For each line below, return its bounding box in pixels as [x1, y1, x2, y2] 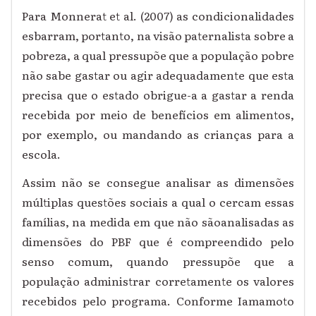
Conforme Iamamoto [176, 292, 294, 310]
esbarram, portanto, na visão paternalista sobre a [22, 27, 294, 44]
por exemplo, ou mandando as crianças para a [22, 126, 294, 143]
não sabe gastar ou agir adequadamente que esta [22, 66, 294, 84]
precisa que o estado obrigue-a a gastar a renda [22, 86, 294, 104]
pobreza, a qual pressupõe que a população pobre [22, 47, 294, 64]
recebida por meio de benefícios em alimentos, [22, 106, 294, 123]
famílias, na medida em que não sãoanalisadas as [22, 213, 294, 231]
